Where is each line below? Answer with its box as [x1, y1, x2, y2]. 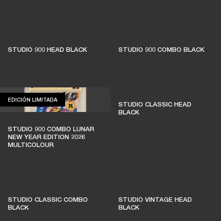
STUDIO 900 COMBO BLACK [118, 45, 204, 53]
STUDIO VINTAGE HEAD [118, 195, 192, 203]
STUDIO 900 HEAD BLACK [8, 45, 87, 53]
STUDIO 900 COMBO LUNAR [8, 125, 94, 133]
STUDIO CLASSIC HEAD [118, 100, 191, 108]
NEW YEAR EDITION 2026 [8, 133, 85, 141]
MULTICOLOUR [8, 141, 54, 148]
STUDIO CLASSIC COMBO [8, 195, 88, 203]
